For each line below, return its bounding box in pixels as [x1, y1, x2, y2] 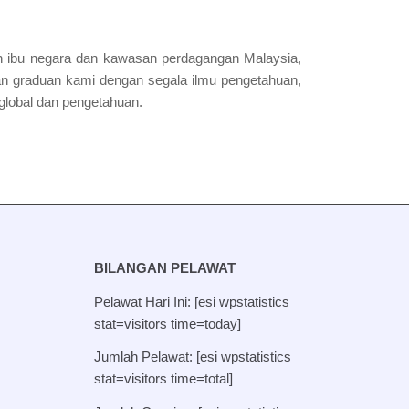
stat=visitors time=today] [94, 315, 242, 331]
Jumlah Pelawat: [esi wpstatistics [94, 349, 292, 365]
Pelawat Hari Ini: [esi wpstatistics [94, 293, 290, 309]
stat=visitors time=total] [94, 371, 234, 387]
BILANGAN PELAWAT [94, 259, 236, 276]
